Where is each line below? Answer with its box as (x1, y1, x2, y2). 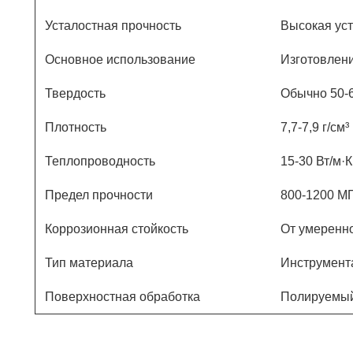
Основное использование (45, 53, 195, 66)
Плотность (45, 121, 106, 134)
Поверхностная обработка (45, 290, 200, 303)
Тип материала (45, 256, 133, 269)
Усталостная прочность (45, 19, 181, 32)
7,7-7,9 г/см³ (281, 121, 349, 134)
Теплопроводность (45, 154, 155, 168)
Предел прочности (45, 188, 153, 202)
